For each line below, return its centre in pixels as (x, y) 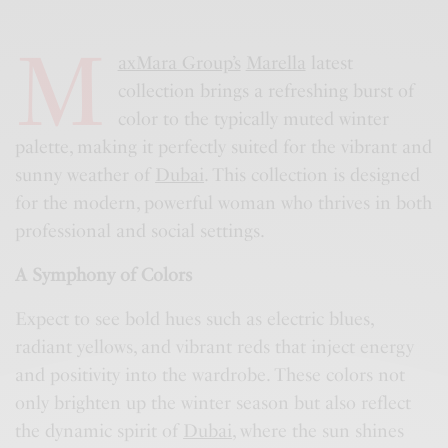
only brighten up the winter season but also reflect (213, 403)
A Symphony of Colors (104, 275)
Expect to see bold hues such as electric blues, (194, 319)
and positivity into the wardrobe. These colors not (210, 375)
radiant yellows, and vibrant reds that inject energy (215, 347)
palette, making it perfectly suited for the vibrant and (224, 147)
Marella (275, 63)
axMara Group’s (179, 63)
